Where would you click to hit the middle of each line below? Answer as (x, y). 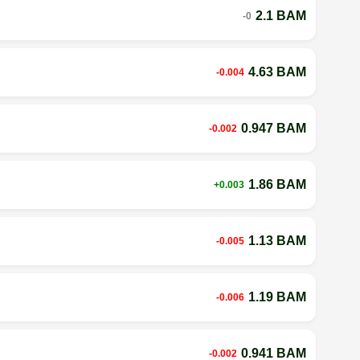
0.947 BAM (273, 128)
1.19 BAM (277, 297)
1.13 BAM (277, 240)
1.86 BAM (277, 184)
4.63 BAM (277, 72)
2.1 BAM (280, 15)
